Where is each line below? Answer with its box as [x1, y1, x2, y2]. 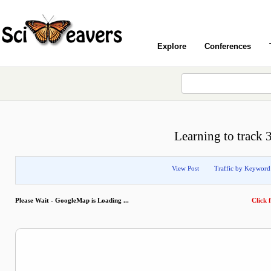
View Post [172, 165, 199, 172]
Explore [157, 42, 186, 51]
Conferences [204, 42, 251, 51]
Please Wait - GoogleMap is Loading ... [15, 197, 131, 204]
